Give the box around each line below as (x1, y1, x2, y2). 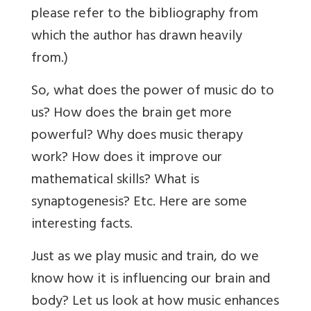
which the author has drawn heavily (31, 24, 242, 51)
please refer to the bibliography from (31, 2, 258, 28)
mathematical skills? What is (31, 168, 199, 194)
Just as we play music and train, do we (31, 245, 259, 271)
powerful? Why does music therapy (31, 124, 243, 150)
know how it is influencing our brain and (31, 267, 270, 294)
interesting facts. (31, 212, 133, 239)
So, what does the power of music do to (31, 79, 274, 106)
